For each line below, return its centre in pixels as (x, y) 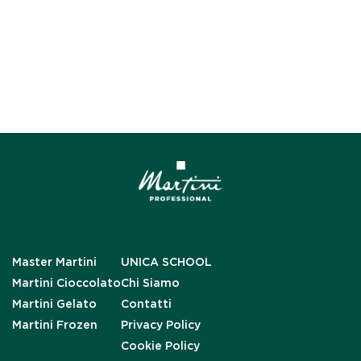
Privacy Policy (161, 325)
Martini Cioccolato (67, 283)
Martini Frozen (55, 325)
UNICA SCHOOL (167, 262)
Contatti (147, 304)
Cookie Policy (161, 346)
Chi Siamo (151, 283)
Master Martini (55, 262)
